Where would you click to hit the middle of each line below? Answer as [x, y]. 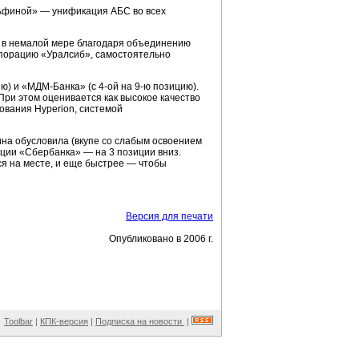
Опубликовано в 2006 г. [161, 239]
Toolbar [18, 321]
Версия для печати [169, 216]
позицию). [175, 87]
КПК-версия [64, 321]
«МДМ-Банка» [54, 87]
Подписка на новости [140, 321]
